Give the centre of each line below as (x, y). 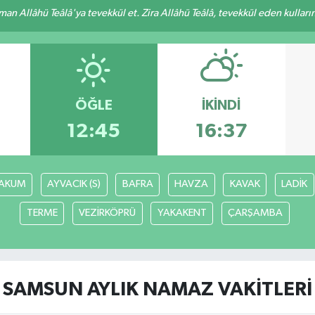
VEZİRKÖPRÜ (107, 213)
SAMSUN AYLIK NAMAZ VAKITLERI (157, 290)
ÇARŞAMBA (255, 213)
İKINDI (221, 106)
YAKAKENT (182, 213)
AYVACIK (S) (74, 184)
